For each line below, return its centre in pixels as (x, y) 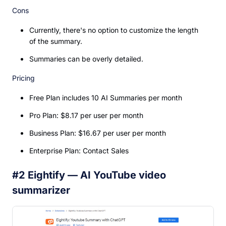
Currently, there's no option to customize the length (114, 30)
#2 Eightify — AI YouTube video (89, 175)
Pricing (23, 78)
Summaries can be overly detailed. (86, 59)
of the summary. (56, 41)
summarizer (41, 190)
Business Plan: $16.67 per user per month (98, 133)
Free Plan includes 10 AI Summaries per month (106, 98)
